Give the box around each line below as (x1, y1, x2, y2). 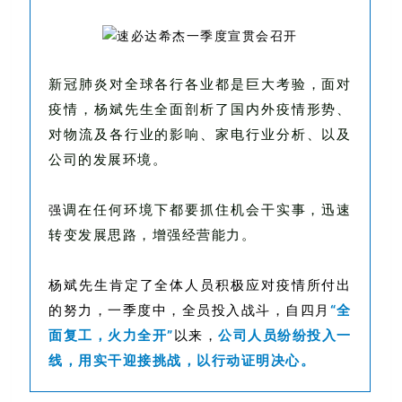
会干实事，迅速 (245, 203, 352, 217)
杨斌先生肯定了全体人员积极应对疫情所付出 (48, 278, 352, 293)
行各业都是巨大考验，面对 (170, 75, 352, 92)
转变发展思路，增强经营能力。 (48, 228, 257, 242)
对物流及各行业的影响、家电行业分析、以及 (48, 126, 352, 143)
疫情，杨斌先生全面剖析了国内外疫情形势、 (48, 100, 352, 118)
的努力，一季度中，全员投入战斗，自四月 (48, 303, 330, 318)
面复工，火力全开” (48, 327, 174, 344)
